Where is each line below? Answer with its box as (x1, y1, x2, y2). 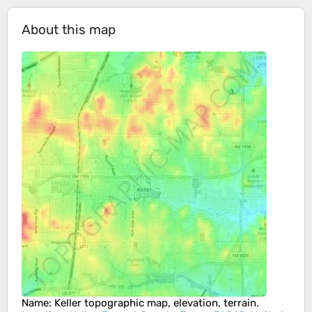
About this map (22, 22, 116, 38)
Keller (54, 297, 81, 310)
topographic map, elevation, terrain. (81, 297, 259, 310)
